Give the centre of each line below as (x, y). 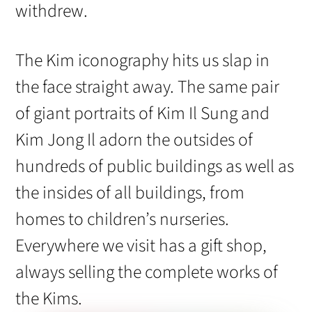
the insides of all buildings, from (130, 193)
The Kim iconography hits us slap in (143, 60)
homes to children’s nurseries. (123, 219)
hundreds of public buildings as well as (155, 166)
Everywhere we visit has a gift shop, (141, 245)
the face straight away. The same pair (148, 87)
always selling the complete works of (147, 272)
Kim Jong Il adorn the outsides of (134, 140)
